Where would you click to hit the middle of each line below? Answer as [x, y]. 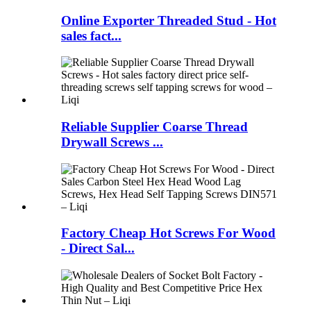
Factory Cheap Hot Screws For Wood [168, 233]
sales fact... [91, 35]
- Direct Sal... [98, 249]
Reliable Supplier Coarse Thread [154, 127]
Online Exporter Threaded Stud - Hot [169, 20]
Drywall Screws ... [112, 142]
